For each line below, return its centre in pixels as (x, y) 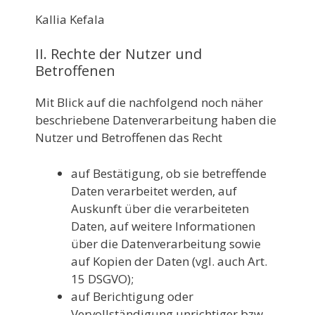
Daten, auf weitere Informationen (163, 226)
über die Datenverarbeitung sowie (166, 243)
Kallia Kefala (70, 19)
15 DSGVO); (102, 278)
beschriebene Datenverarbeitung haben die (156, 120)
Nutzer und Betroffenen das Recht (129, 137)
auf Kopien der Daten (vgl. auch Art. (169, 261)
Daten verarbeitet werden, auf (154, 191)
